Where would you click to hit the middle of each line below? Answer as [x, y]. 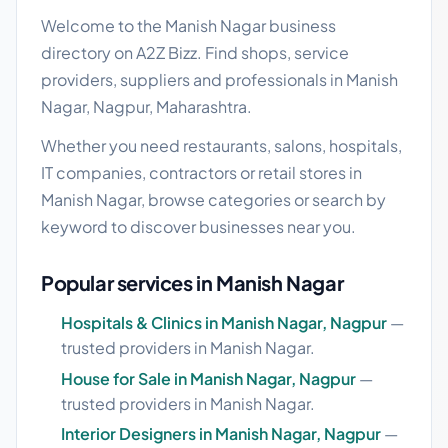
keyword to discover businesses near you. [198, 226]
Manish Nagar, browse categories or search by [213, 199]
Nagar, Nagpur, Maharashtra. [146, 106]
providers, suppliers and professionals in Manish [219, 79]
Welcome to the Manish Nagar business [188, 25]
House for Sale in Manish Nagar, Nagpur [208, 378]
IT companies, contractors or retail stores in [201, 172]
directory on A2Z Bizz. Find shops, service [195, 52]
